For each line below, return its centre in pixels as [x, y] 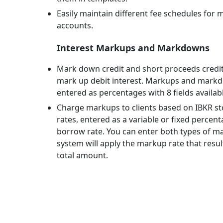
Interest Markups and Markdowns [133, 48]
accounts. [75, 25]
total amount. [82, 155]
